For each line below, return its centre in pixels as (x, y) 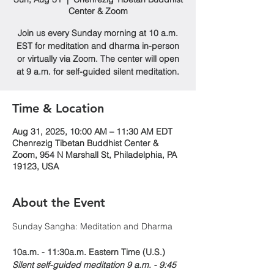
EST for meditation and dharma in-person (98, 46)
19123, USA (35, 166)
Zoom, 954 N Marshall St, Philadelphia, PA (94, 155)
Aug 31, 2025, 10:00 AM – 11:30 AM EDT (92, 131)
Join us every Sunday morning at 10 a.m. (98, 33)
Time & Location (58, 108)
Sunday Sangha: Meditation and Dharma (94, 226)
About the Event (59, 202)
